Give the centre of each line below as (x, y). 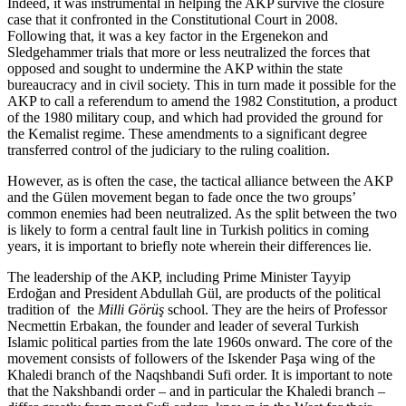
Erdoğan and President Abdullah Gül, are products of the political (194, 293)
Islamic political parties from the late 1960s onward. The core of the (200, 342)
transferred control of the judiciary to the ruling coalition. (169, 150)
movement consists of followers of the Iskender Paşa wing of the (191, 358)
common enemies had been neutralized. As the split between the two (202, 213)
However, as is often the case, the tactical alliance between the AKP (200, 180)
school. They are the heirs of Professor (275, 309)
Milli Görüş (131, 309)
